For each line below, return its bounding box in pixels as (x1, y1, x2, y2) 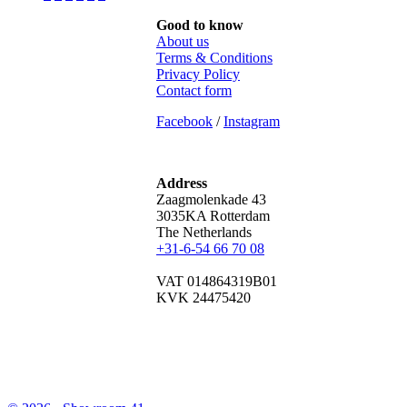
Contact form (156, 83, 232, 98)
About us (156, 34, 209, 49)
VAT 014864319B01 (156, 273, 277, 289)
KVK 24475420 (156, 290, 251, 305)
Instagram (223, 114, 280, 129)
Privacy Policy (156, 66, 240, 82)
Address (156, 175, 207, 191)
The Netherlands (156, 224, 252, 240)
